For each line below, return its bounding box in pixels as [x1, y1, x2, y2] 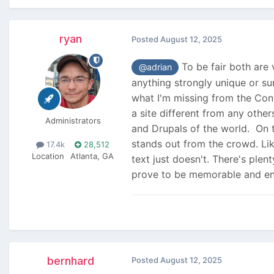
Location [32, 150, 64, 161]
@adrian [138, 62, 172, 73]
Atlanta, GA [70, 150, 114, 161]
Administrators [45, 115, 101, 125]
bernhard [46, 254, 94, 267]
